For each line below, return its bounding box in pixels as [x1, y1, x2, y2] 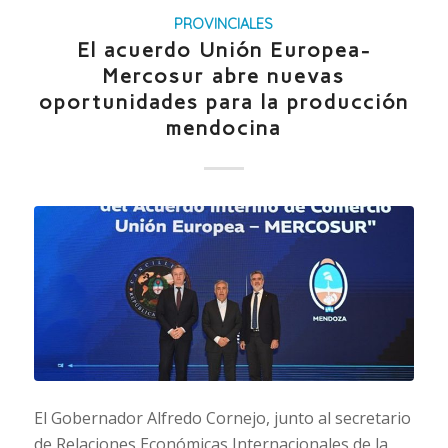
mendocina [165, 116, 282, 141]
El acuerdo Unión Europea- [76, 38, 371, 63]
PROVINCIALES [174, 15, 274, 34]
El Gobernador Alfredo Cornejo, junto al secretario [33, 406, 411, 429]
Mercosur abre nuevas [102, 64, 346, 89]
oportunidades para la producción [38, 90, 409, 115]
